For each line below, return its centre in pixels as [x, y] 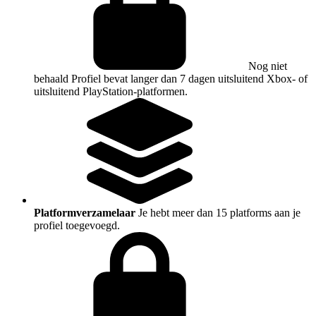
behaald [51, 79]
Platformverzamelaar [85, 213]
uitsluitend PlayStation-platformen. [111, 92]
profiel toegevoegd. [77, 226]
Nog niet [268, 66]
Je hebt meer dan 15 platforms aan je [219, 213]
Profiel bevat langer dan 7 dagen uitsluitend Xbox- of [189, 79]
